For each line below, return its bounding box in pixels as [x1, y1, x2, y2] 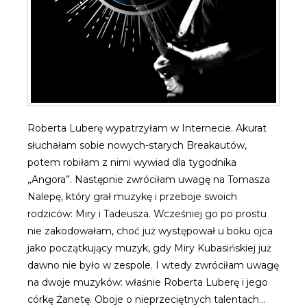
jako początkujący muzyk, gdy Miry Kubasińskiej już [27, 242, 271, 254]
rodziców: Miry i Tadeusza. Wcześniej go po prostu [27, 208, 267, 220]
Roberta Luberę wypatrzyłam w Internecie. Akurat [27, 122, 267, 134]
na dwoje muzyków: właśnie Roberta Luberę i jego [27, 276, 268, 288]
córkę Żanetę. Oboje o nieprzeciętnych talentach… [27, 293, 265, 306]
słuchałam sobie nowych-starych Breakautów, [27, 139, 247, 151]
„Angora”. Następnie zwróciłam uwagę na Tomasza [27, 173, 270, 186]
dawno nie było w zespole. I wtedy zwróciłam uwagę [27, 259, 279, 271]
